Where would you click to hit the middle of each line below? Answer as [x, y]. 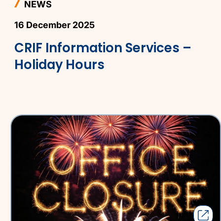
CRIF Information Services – [103, 48]
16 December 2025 [55, 25]
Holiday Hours [60, 65]
